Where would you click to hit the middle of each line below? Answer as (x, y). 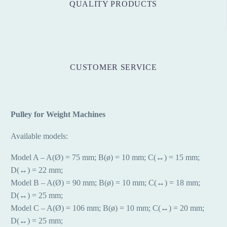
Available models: (39, 136)
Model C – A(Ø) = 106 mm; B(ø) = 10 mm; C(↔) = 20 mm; (107, 208)
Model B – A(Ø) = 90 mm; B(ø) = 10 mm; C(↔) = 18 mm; (105, 183)
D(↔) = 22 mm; (37, 170)
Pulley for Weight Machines (58, 115)
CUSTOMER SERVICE (113, 67)
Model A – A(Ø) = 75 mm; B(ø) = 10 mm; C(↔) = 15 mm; (105, 158)
